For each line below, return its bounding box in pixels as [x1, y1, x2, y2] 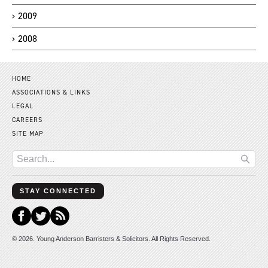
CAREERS [12, 115, 42, 124]
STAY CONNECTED [20, 187, 96, 194]
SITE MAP [12, 129, 44, 138]
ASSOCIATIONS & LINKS [12, 87, 90, 97]
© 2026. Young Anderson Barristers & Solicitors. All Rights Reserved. [12, 234, 211, 242]
